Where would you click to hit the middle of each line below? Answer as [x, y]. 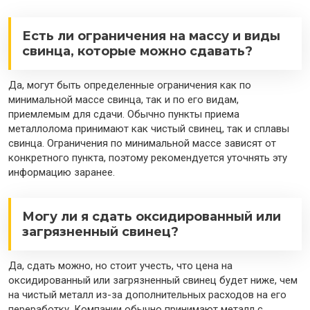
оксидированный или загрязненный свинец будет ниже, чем [153, 281]
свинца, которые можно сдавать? [137, 52]
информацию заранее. [62, 173]
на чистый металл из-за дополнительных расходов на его [147, 295]
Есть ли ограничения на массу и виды [151, 36]
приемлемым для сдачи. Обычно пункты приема [124, 115]
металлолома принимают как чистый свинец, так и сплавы [149, 129]
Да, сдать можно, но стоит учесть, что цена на [120, 266]
